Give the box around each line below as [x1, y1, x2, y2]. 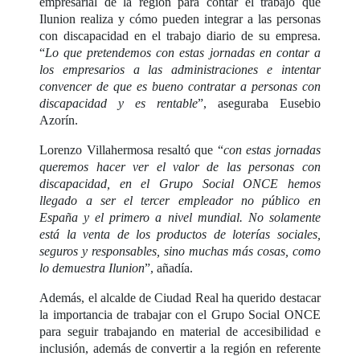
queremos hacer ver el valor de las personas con [39, 160, 321, 174]
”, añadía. [145, 261, 194, 276]
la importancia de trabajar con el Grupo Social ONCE [39, 308, 321, 322]
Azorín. [39, 113, 79, 128]
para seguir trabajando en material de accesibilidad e [39, 325, 321, 339]
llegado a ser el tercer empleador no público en [39, 194, 321, 208]
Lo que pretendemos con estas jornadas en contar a [45, 46, 321, 60]
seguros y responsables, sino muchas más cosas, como [39, 244, 321, 259]
